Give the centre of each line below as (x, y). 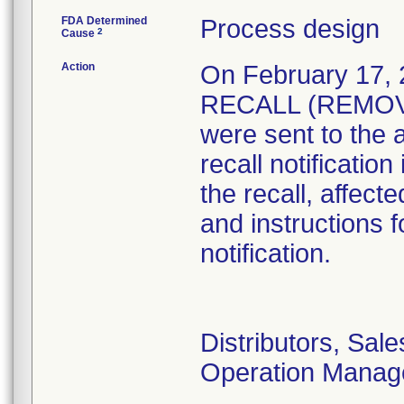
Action (78, 67)
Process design (290, 29)
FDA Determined (104, 21)
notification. (266, 253)
